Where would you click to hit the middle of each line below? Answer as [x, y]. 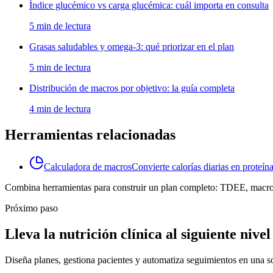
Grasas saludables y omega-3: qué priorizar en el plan [132, 46]
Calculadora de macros [88, 166]
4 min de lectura [60, 108]
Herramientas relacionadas [90, 134]
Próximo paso [31, 208]
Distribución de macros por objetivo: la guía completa [132, 88]
